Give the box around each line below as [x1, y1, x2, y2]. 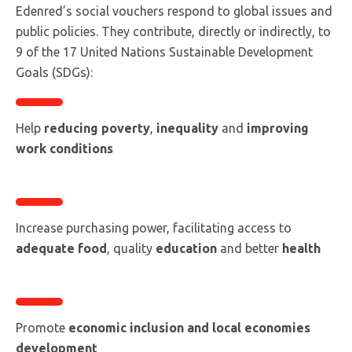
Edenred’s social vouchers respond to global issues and [16, 4, 332, 18]
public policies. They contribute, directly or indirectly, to [16, 24, 331, 38]
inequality [156, 121, 218, 135]
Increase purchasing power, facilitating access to [16, 221, 291, 235]
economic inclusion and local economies [68, 321, 310, 335]
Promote [16, 321, 68, 335]
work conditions [16, 141, 113, 156]
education [156, 241, 217, 255]
